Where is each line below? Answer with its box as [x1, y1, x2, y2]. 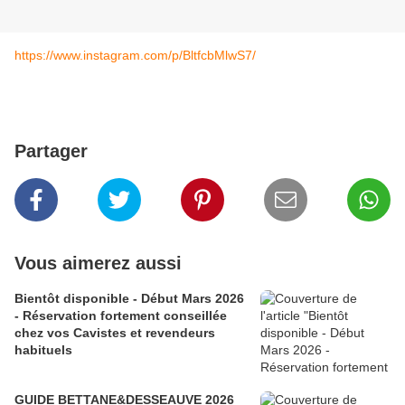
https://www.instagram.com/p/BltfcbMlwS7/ [14, 48, 256, 63]
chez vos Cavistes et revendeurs [14, 325, 215, 341]
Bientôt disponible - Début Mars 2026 [14, 291, 133, 306]
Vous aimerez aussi [14, 253, 182, 274]
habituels [14, 343, 72, 358]
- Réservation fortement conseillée [14, 308, 227, 324]
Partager [14, 141, 88, 162]
